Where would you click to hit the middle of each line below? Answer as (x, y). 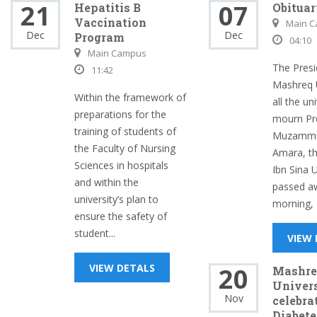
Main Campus (117, 53)
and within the (106, 182)
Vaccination (110, 22)
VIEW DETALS (122, 268)
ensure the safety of (121, 216)
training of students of (125, 131)
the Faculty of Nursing (125, 148)
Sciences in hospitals (121, 165)
